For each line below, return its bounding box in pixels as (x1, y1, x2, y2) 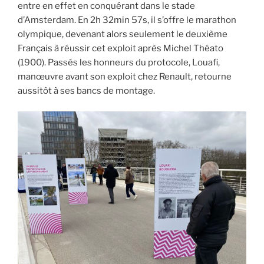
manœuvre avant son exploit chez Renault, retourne (18, 71, 232, 82)
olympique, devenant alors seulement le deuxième (18, 29, 227, 40)
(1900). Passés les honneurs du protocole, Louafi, (18, 57, 220, 68)
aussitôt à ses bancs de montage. (18, 85, 155, 97)
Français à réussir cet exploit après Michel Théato (18, 43, 223, 54)
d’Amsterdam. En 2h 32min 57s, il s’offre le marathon (18, 15, 236, 26)
